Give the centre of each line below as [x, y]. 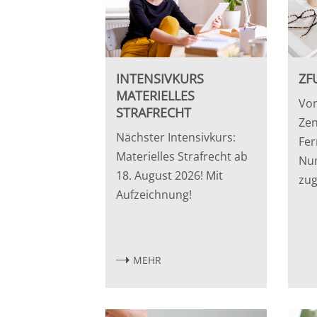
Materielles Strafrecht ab [182, 156]
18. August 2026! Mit [170, 175]
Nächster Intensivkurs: [176, 137]
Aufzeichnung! [154, 194]
